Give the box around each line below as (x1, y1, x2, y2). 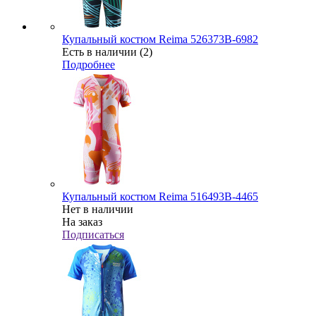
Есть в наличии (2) (62, 45, 152, 58)
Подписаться (62, 228, 124, 241)
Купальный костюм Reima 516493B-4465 (62, 190, 258, 202)
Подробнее (62, 58, 115, 71)
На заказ (62, 215, 102, 228)
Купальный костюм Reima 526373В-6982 (62, 32, 258, 45)
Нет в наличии (62, 202, 133, 215)
